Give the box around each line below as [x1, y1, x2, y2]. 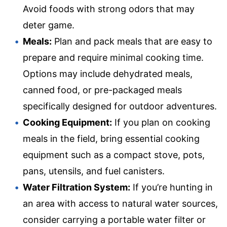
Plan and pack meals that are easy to [52, 36, 212, 47]
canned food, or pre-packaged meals [23, 85, 182, 96]
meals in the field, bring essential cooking [23, 133, 200, 144]
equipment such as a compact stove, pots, [23, 149, 205, 161]
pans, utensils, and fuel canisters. [23, 166, 165, 177]
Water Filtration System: [23, 182, 130, 193]
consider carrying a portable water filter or [23, 214, 206, 225]
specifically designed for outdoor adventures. [23, 101, 217, 112]
